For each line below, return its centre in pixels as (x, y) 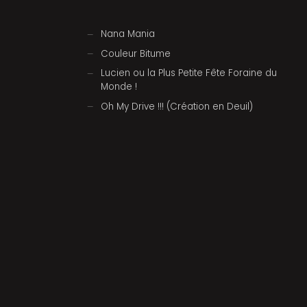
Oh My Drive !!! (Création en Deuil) (177, 106)
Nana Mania (128, 34)
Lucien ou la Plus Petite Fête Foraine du (189, 73)
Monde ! (119, 87)
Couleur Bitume (136, 53)
